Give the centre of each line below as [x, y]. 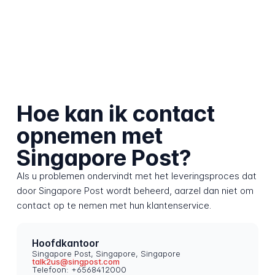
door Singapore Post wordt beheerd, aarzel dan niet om [135, 191]
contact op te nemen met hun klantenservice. [114, 206]
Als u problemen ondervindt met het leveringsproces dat [136, 176]
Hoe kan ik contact [115, 114]
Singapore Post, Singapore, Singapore [107, 254]
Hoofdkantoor [66, 243]
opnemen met [89, 136]
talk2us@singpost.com [76, 262]
